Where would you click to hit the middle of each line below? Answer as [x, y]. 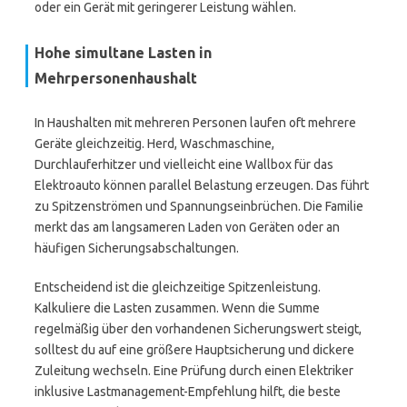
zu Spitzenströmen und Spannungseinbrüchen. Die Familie [199, 206]
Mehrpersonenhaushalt [116, 78]
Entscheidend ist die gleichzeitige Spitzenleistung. [178, 287]
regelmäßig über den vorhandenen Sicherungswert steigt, [198, 329]
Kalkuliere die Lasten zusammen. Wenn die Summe [177, 308]
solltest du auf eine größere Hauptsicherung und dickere [194, 350]
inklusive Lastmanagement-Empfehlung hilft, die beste [188, 392]
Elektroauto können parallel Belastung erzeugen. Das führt [202, 185]
